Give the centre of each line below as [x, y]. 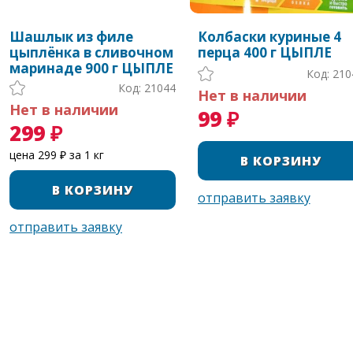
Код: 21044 [147, 88]
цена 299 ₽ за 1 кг [57, 155]
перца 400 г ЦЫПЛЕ [264, 53]
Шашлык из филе [72, 37]
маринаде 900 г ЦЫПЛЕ [92, 69]
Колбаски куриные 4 [269, 37]
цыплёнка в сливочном [92, 53]
